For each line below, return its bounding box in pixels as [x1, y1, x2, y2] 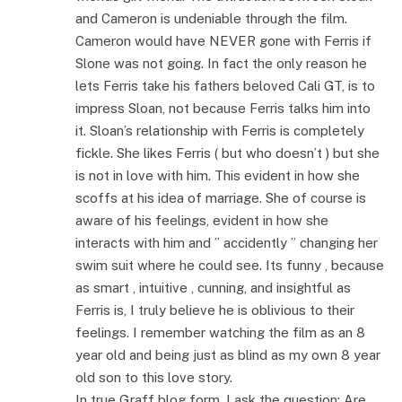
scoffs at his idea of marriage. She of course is [75, 190, 366, 206]
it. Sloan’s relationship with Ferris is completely [75, 123, 364, 139]
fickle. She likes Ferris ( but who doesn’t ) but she [75, 145, 380, 162]
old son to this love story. [75, 370, 232, 386]
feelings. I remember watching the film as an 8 [75, 325, 365, 341]
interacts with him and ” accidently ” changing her [75, 235, 378, 251]
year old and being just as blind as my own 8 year [75, 347, 380, 363]
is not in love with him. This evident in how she [75, 168, 360, 184]
